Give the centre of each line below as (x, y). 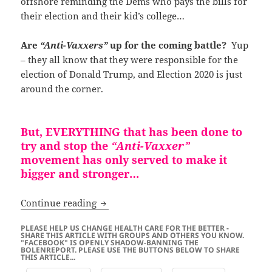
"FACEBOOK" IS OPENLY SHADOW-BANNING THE (110, 242)
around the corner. (62, 88)
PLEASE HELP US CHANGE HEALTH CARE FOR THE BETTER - (125, 228)
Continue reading (60, 202)
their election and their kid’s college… (103, 15)
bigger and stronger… (80, 173)
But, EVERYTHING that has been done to (132, 131)
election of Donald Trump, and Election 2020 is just (132, 74)
